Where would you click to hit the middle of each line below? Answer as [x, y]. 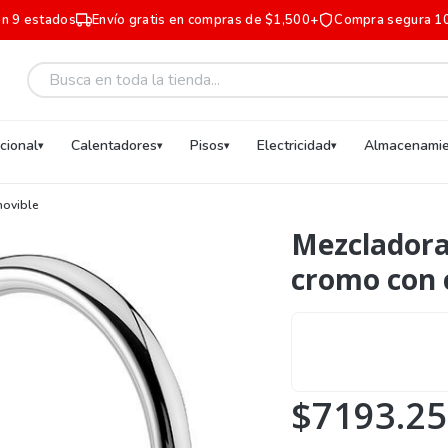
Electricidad [293, 145]
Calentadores [113, 145]
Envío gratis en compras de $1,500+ [205, 20]
